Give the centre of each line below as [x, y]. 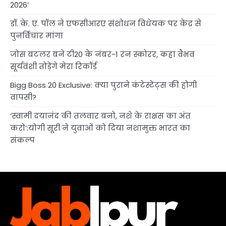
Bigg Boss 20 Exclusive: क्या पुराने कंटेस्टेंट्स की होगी [103, 85]
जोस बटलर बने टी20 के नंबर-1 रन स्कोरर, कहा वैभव [102, 54]
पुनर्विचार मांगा [37, 36]
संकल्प [22, 140]
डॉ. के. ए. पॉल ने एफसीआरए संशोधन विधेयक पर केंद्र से [106, 24]
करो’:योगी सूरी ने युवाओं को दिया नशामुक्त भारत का [100, 128]
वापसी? [23, 97]
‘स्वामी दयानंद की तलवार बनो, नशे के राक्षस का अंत [100, 116]
